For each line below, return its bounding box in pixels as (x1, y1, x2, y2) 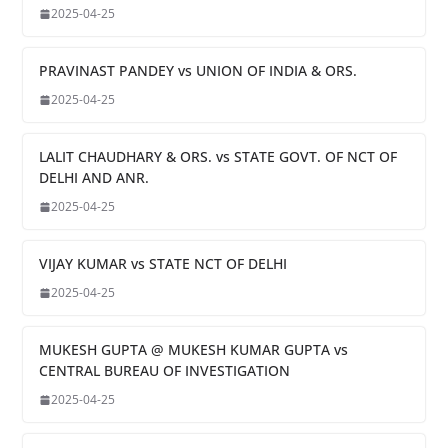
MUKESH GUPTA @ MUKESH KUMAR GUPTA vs (38, 340, 348, 360)
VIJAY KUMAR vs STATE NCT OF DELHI (38, 254, 287, 274)
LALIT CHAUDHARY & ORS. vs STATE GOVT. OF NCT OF (38, 147, 397, 167)
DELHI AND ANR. (38, 168, 149, 188)
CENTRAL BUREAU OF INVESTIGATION (38, 361, 290, 381)
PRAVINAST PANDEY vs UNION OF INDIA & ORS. (38, 61, 357, 81)
